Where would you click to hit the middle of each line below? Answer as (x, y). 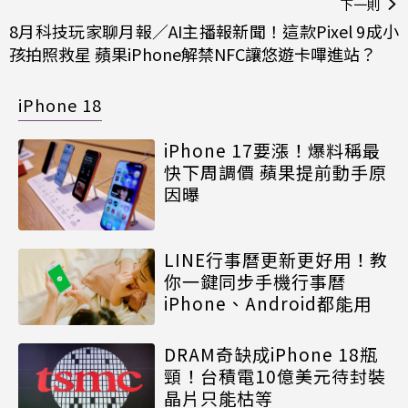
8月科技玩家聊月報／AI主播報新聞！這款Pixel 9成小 (204, 31)
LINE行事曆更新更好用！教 (276, 259)
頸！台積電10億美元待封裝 (275, 376)
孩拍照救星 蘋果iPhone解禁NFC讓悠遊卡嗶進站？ (193, 53)
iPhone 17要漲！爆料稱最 (272, 149)
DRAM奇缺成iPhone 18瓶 (271, 354)
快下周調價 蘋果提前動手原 (275, 171)
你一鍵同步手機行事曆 (255, 280)
